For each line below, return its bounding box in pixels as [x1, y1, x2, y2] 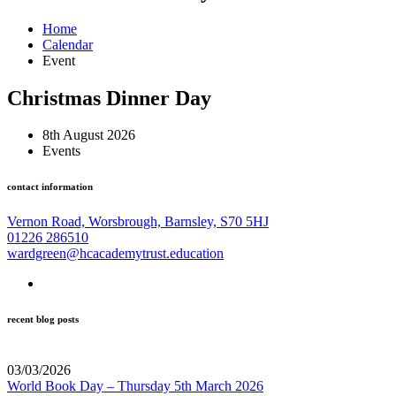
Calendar [42, 36, 93, 52]
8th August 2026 [42, 127, 135, 143]
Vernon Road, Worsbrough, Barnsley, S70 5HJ [7, 214, 269, 230]
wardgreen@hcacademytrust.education [7, 246, 224, 262]
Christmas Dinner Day [7, 86, 211, 110]
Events [42, 143, 80, 159]
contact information [7, 181, 93, 193]
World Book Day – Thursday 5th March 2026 [7, 378, 263, 394]
